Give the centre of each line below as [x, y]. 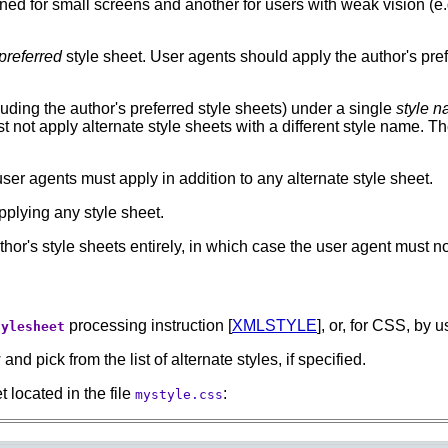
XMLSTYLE [274, 325]
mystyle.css [179, 394]
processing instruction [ [148, 325]
